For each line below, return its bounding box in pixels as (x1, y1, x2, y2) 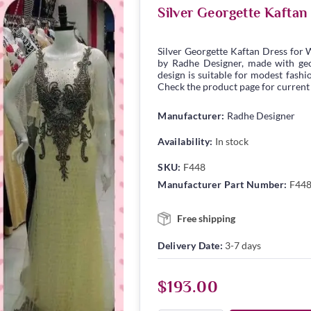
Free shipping (177, 212, 236, 224)
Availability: (158, 135, 213, 147)
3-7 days (225, 239, 262, 251)
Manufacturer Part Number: (158, 178, 287, 190)
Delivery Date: (158, 239, 224, 251)
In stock (215, 135, 249, 147)
